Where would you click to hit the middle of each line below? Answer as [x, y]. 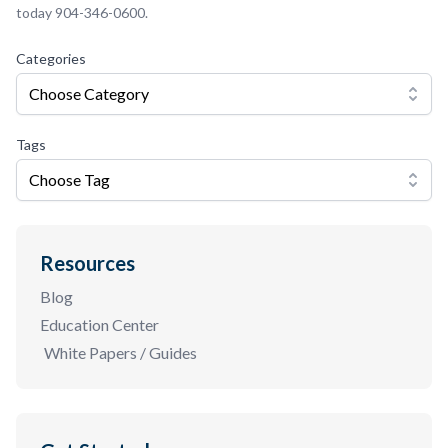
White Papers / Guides [120, 353]
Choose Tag [69, 180]
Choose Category [89, 94]
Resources [87, 263]
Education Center [99, 325]
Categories [51, 59]
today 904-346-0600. [82, 13]
